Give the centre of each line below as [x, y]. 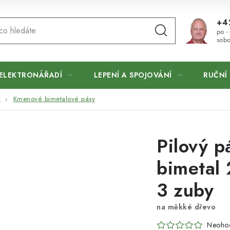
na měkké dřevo [186, 207]
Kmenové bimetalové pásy [54, 99]
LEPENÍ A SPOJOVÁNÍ [133, 75]
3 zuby [185, 190]
